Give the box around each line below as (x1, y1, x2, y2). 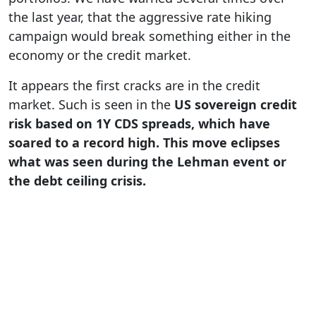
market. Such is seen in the (8, 95, 174, 113)
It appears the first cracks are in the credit (8, 76, 260, 94)
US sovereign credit (174, 95, 297, 113)
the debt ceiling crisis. (8, 171, 146, 189)
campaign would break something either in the (8, 27, 291, 44)
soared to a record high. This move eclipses (8, 133, 280, 151)
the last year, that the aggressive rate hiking (8, 8, 272, 25)
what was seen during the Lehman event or (8, 152, 286, 170)
